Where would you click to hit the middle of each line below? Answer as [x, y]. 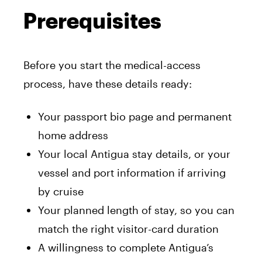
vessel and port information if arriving [132, 173]
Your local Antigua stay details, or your [134, 154]
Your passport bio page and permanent [135, 117]
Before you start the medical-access [112, 65]
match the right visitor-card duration [128, 229]
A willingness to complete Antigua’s [126, 248]
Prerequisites [92, 22]
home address [73, 135]
